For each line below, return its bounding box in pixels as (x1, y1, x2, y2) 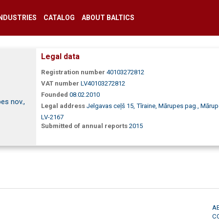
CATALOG (43, 14, 75, 22)
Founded (41, 91, 68, 98)
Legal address (41, 102, 85, 109)
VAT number (41, 80, 79, 87)
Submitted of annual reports (41, 122, 128, 130)
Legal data (41, 52, 80, 61)
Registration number (41, 68, 105, 76)
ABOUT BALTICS (81, 14, 134, 22)
